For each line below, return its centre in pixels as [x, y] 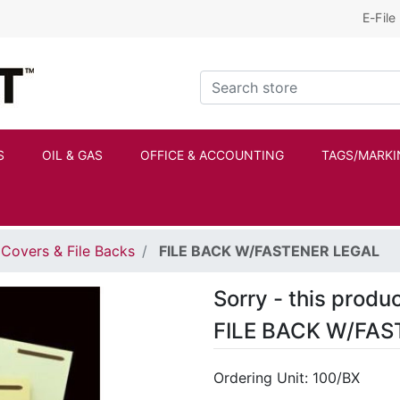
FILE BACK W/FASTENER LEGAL [269, 251]
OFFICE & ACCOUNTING [212, 155]
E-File [379, 17]
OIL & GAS [72, 155]
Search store [242, 80]
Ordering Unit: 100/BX [287, 378]
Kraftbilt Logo [80, 61]
